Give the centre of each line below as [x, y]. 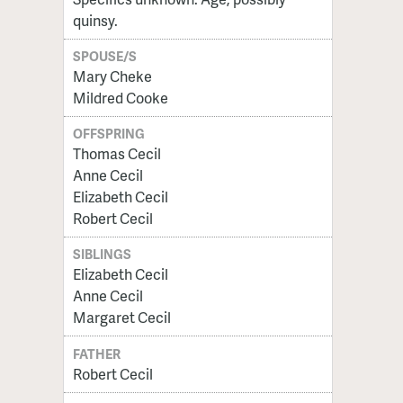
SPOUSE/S [105, 56]
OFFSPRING [109, 134]
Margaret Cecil [121, 318]
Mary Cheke [112, 76]
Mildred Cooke [120, 98]
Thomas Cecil [116, 154]
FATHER [97, 353]
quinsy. [95, 20]
